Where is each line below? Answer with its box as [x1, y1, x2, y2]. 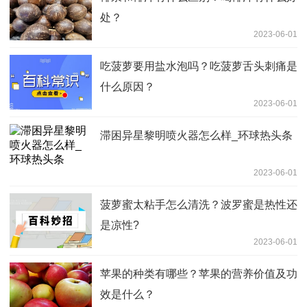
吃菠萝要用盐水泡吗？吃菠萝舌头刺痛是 [100, 60, 297, 72]
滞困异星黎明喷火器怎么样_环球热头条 [100, 129, 293, 141]
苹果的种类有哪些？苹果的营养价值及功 [100, 267, 297, 280]
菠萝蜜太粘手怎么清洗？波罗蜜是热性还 [100, 198, 297, 210]
